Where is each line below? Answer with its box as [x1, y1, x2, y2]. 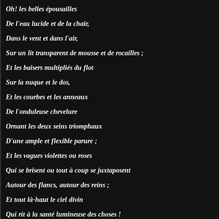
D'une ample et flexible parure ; [6, 137, 97, 145]
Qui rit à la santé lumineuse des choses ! [6, 210, 121, 218]
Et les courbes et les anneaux [6, 93, 88, 101]
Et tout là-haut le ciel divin [6, 196, 83, 203]
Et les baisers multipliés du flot [6, 64, 93, 71]
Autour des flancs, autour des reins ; [6, 181, 109, 189]
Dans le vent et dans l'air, [6, 34, 78, 42]
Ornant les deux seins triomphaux [6, 122, 102, 130]
